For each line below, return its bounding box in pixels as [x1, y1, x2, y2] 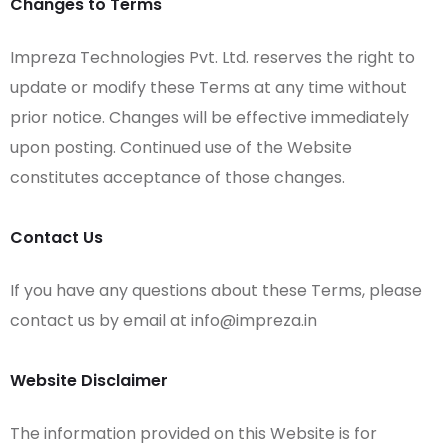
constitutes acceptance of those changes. [10, 165, 345, 189]
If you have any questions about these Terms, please [10, 278, 422, 302]
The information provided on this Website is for [10, 421, 377, 445]
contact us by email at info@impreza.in [10, 308, 317, 332]
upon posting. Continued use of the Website [10, 135, 352, 159]
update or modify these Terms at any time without [10, 75, 407, 99]
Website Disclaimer [10, 368, 168, 392]
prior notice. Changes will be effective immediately [10, 105, 409, 129]
